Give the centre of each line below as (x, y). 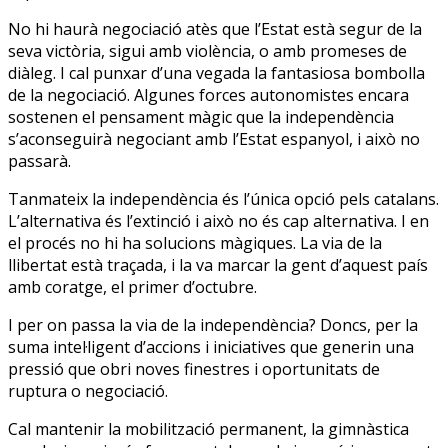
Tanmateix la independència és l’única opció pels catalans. (223, 198)
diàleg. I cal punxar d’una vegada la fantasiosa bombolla (216, 72)
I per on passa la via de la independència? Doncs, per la (213, 324)
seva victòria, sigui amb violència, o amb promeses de (207, 50)
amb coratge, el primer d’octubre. (132, 286)
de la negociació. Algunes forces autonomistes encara (208, 94)
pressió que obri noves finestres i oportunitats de (194, 368)
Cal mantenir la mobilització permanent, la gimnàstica (208, 428)
